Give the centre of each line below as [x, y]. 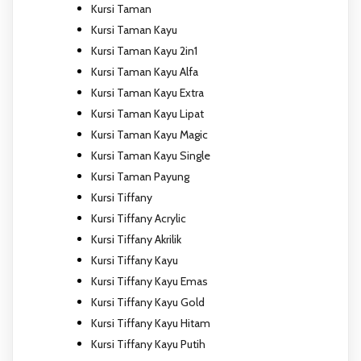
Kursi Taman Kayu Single [151, 155]
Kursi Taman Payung [140, 176]
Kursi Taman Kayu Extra [147, 92]
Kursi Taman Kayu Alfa [145, 71]
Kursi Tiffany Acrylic [139, 218]
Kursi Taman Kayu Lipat [147, 113]
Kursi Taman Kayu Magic [149, 134]
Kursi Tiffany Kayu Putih [148, 344]
